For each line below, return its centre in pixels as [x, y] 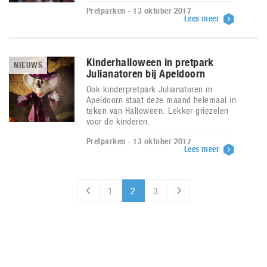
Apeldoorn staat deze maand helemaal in [162, 100]
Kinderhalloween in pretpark [150, 62]
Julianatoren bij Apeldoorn [146, 74]
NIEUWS [28, 65]
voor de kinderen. [119, 121]
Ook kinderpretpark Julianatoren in [150, 89]
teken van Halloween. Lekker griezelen [158, 111]
